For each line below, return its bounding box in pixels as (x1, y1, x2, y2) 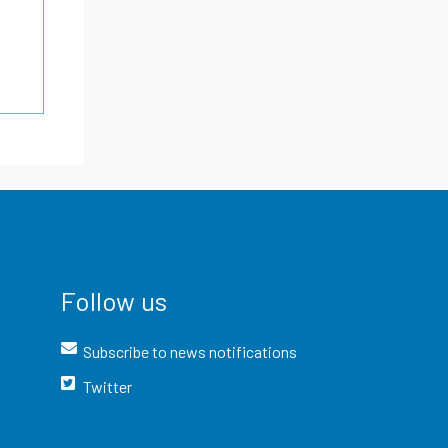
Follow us (60, 284, 168, 316)
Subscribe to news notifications (83, 341, 298, 361)
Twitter (83, 376, 133, 396)
